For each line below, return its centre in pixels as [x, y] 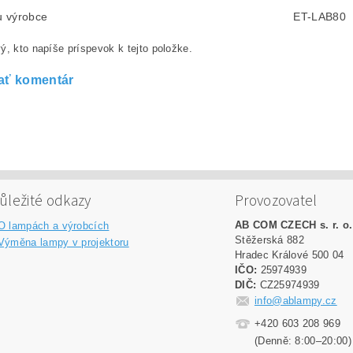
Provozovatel [276, 201]
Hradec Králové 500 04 [289, 255]
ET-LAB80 [320, 16]
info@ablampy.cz [295, 301]
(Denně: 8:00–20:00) [303, 341]
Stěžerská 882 [269, 240]
